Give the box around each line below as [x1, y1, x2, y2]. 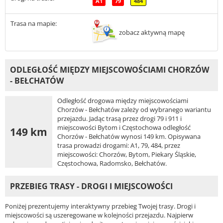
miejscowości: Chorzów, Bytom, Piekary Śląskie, [57, 149, 196, 159]
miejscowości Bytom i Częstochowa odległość [57, 122, 191, 132]
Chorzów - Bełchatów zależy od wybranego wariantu [57, 105, 211, 114]
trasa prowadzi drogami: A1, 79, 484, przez [57, 140, 180, 150]
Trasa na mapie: [10, 18, 57, 28]
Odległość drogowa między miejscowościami [57, 96, 188, 105]
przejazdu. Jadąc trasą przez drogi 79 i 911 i [57, 113, 182, 123]
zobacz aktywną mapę [119, 27, 185, 37]
